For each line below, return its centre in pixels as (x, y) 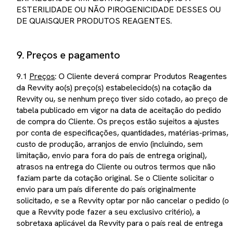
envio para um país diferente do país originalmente (106, 189)
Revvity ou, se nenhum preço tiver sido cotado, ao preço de (122, 99)
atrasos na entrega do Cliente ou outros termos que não (116, 166)
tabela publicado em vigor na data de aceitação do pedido (119, 110)
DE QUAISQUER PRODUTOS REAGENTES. (94, 21)
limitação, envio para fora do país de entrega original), (112, 155)
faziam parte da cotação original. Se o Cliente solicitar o (115, 178)
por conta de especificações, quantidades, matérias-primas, (122, 132)
